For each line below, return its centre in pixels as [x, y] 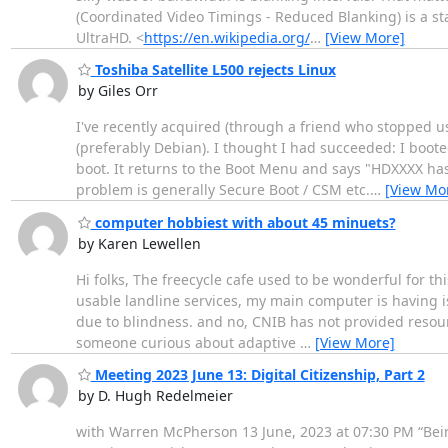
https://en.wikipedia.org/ [226, 37]
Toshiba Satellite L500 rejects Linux [213, 70]
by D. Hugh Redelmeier [155, 396]
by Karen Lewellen [139, 243]
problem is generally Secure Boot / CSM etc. [222, 190]
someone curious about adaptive [187, 342]
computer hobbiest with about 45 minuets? [243, 222]
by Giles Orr [117, 91]
